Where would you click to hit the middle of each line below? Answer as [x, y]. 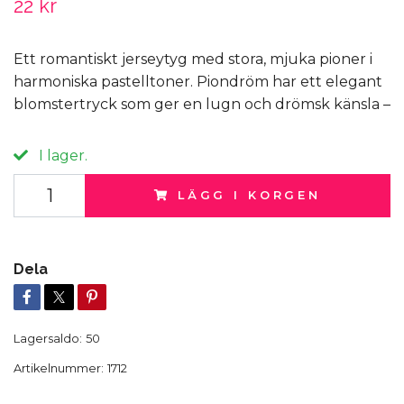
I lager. [61, 156]
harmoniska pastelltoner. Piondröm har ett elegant [198, 82]
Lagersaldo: [48, 339]
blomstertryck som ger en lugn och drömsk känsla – [202, 104]
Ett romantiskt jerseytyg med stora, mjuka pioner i [193, 59]
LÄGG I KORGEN [249, 195]
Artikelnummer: [59, 368]
